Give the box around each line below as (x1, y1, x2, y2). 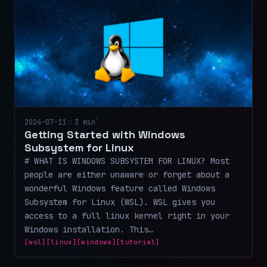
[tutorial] (116, 237, 160, 246)
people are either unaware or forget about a (24, 169, 229, 180)
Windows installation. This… (24, 223, 153, 235)
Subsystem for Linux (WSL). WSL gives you (24, 196, 215, 207)
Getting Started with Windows (24, 127, 185, 141)
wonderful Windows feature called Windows (24, 182, 215, 194)
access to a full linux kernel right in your (24, 210, 229, 221)
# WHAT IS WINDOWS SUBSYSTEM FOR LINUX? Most (24, 155, 229, 166)
